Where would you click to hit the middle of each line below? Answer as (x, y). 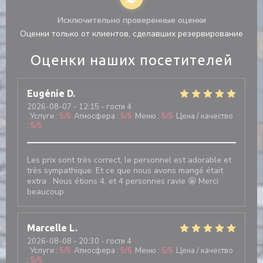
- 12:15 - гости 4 (102, 107)
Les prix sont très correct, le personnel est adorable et (129, 160)
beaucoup (45, 192)
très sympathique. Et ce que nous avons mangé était (125, 171)
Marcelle (47, 228)
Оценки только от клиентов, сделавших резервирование (131, 34)
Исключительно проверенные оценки (131, 20)
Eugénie (46, 93)
